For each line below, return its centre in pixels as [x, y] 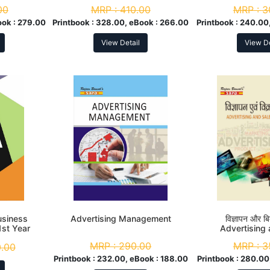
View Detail [121, 43]
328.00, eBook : [128, 23]
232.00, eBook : [128, 259]
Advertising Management [121, 219]
